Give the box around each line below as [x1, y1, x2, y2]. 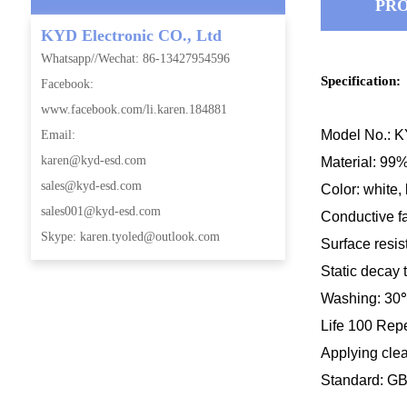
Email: [40, 128, 75, 143]
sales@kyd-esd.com [40, 179, 142, 194]
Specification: [320, 73, 401, 88]
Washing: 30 [320, 290, 401, 306]
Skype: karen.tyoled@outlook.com [40, 230, 220, 244]
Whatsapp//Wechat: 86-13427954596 [40, 52, 230, 66]
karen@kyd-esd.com [40, 154, 146, 168]
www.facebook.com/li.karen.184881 [40, 103, 227, 117]
